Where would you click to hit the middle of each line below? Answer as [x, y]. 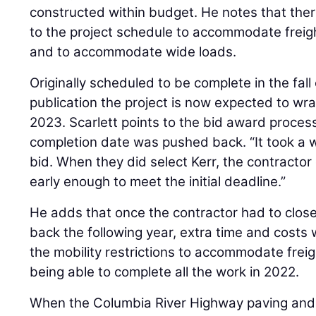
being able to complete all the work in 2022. [168, 272]
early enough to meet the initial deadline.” [158, 182]
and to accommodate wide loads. [133, 52]
